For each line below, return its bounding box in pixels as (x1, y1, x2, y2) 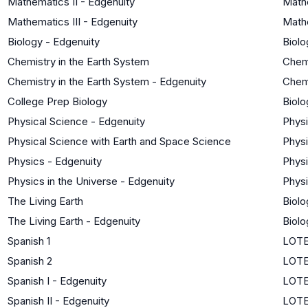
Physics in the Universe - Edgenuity (8, 174, 175, 188)
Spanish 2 (8, 254, 52, 267)
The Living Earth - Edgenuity (8, 214, 140, 228)
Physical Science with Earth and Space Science (8, 134, 231, 148)
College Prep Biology (8, 94, 107, 108)
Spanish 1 (8, 234, 50, 247)
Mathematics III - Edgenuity (8, 14, 137, 28)
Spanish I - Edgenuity (8, 274, 107, 287)
